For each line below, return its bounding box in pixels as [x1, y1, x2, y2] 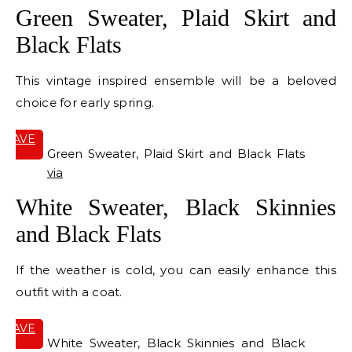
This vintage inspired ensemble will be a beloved [16, 73, 336, 89]
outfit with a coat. [16, 284, 123, 300]
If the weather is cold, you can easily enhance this [16, 262, 336, 278]
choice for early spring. [16, 95, 155, 111]
